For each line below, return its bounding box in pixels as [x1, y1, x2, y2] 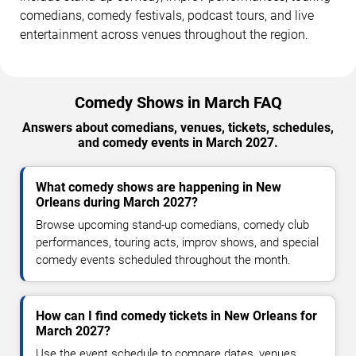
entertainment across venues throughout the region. [20, 27, 308, 43]
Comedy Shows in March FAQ [74, 93, 282, 113]
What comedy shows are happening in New [36, 180, 281, 195]
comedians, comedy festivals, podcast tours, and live [20, 8, 314, 24]
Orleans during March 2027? [36, 195, 198, 211]
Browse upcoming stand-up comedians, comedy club [36, 218, 309, 233]
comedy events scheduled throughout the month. [36, 253, 291, 268]
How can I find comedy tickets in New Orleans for [36, 308, 317, 324]
